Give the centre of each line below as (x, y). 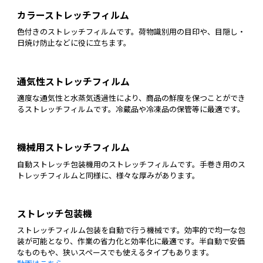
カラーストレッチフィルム (73, 15)
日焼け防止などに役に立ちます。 (74, 43)
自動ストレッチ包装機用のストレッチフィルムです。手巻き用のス (131, 164)
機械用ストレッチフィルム (73, 147)
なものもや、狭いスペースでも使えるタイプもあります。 (115, 252)
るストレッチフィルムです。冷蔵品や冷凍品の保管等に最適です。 (131, 109)
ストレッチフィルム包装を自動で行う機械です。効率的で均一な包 (131, 230)
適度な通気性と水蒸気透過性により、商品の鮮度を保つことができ (131, 97)
